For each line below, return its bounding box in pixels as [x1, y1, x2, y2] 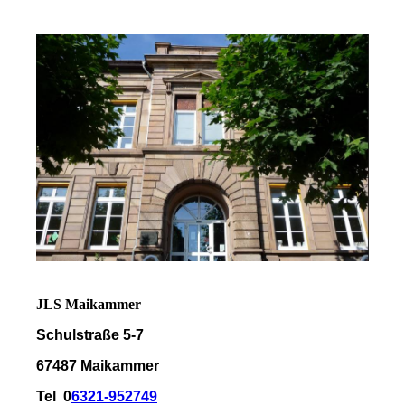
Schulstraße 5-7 [36, 327, 144, 344]
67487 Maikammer [36, 358, 159, 374]
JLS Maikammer [36, 297, 141, 313]
